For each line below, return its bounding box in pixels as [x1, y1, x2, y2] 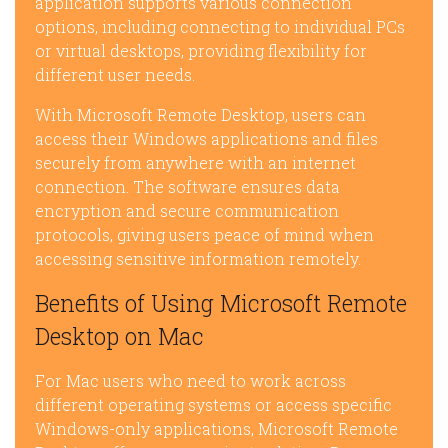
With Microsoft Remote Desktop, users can [35, 104, 366, 126]
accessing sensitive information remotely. [35, 248, 361, 270]
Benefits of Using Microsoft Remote [35, 288, 407, 319]
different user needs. [35, 64, 195, 86]
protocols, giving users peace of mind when [35, 224, 374, 246]
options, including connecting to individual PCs [35, 16, 405, 38]
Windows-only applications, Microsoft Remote [35, 418, 398, 440]
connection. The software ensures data [35, 176, 340, 198]
